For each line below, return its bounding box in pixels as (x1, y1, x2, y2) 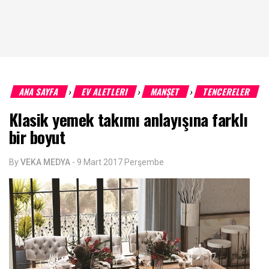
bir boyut (9, 125, 65, 149)
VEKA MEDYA (20, 157, 70, 167)
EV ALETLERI (80, 85, 130, 98)
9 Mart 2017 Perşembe (77, 157, 164, 167)
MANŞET (149, 85, 182, 98)
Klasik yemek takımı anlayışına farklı (9, 107, 248, 131)
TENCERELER (201, 85, 252, 98)
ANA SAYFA (17, 85, 61, 98)
